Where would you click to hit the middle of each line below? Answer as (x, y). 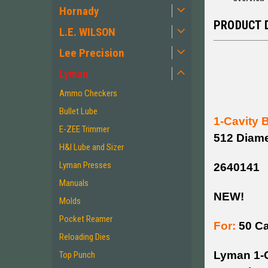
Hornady (79, 11)
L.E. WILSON (87, 32)
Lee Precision (92, 53)
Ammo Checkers (88, 93)
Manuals (74, 183)
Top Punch (77, 255)
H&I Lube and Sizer (92, 147)
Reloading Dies (85, 237)
